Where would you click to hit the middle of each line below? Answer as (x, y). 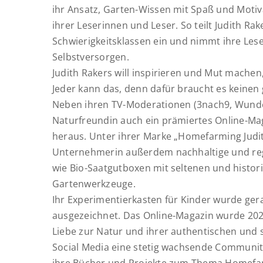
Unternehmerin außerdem (113, 152)
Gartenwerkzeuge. (94, 184)
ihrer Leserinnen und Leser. (115, 25)
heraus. (70, 136)
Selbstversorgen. (91, 57)
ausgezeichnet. (87, 215)
